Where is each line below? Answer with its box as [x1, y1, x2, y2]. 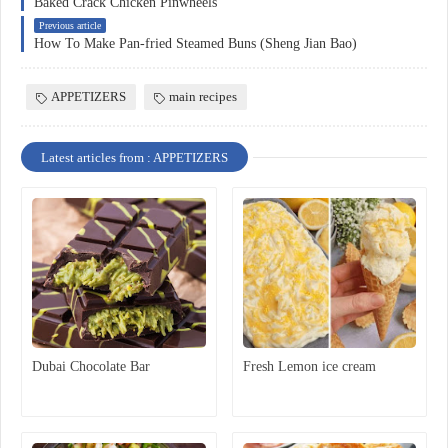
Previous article [39, 20, 101, 32]
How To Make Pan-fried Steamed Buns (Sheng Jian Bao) [34, 36, 357, 52]
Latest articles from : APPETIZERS [41, 150, 228, 166]
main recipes [169, 89, 237, 105]
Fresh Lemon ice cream [242, 359, 376, 375]
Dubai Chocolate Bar [32, 359, 150, 375]
